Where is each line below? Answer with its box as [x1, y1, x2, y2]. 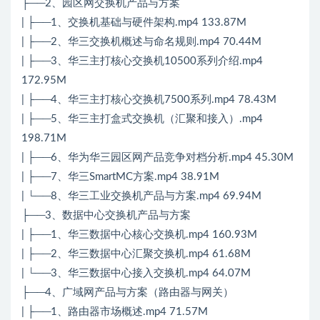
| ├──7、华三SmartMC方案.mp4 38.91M [21, 171, 219, 182]
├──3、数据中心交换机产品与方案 [21, 209, 191, 221]
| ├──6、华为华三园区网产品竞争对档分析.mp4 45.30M [21, 151, 294, 163]
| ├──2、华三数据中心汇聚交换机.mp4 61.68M [21, 248, 251, 259]
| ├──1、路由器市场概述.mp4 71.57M [21, 306, 208, 317]
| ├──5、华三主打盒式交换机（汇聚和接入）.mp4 [21, 113, 263, 124]
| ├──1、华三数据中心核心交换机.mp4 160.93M [21, 229, 257, 240]
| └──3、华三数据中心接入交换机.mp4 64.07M [21, 267, 251, 279]
